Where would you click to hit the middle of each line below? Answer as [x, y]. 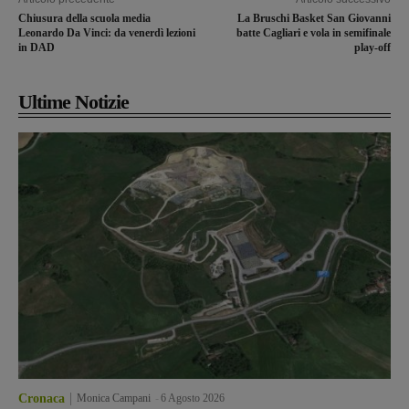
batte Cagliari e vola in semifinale [313, 33]
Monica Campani [114, 398]
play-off [372, 48]
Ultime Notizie [73, 102]
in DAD [37, 48]
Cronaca [42, 398]
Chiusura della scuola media [84, 19]
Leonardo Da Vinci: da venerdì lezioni [107, 33]
